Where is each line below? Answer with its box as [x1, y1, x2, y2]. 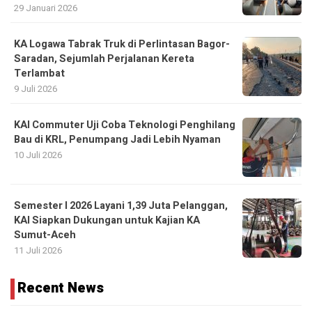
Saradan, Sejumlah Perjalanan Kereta [14, 52, 194, 67]
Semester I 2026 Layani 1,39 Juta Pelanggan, [14, 198, 228, 214]
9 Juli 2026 [14, 82, 57, 96]
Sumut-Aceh [14, 228, 76, 243]
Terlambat [14, 66, 65, 81]
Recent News [17, 278, 104, 299]
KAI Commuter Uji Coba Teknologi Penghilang [14, 118, 235, 133]
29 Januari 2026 [14, 1, 77, 15]
